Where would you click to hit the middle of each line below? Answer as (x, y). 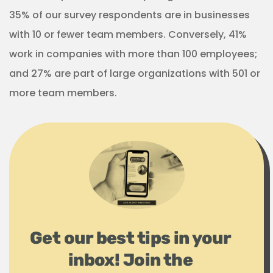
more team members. (63, 93)
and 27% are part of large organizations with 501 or (135, 73)
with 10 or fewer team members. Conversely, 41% (128, 34)
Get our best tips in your (130, 238)
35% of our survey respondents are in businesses (129, 15)
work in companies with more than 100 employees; (133, 54)
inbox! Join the (130, 260)
